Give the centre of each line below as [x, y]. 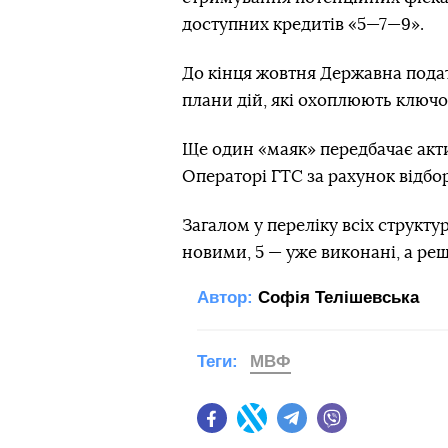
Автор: [225, 297]
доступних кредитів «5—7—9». [303, 24]
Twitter [288, 427]
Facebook [258, 427]
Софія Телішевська [338, 297]
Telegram [336, 427]
